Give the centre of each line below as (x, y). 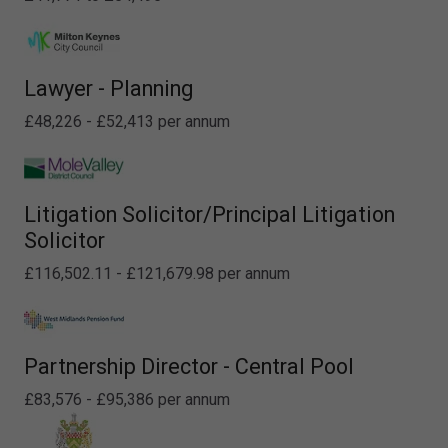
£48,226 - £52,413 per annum (127, 121)
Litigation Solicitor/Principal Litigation (209, 214)
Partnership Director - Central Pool (189, 366)
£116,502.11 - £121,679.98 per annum (157, 273)
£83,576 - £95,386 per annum (127, 399)
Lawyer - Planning (108, 88)
